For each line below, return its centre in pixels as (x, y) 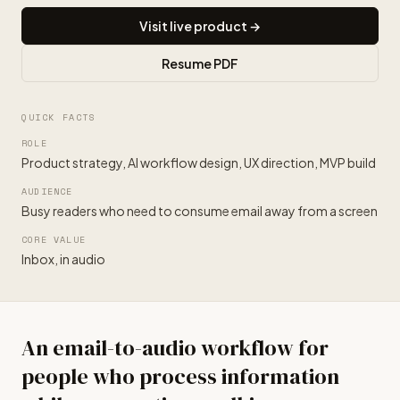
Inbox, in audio (63, 259)
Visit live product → (200, 26)
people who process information (180, 376)
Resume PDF (200, 63)
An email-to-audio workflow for (175, 348)
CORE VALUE (54, 240)
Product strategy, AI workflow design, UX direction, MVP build (199, 162)
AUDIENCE (47, 192)
